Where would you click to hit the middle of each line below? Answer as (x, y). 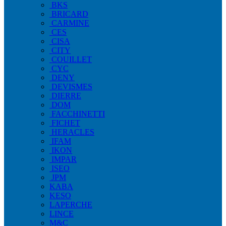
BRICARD (70, 14)
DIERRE (66, 96)
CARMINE (70, 23)
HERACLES (73, 132)
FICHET (66, 123)
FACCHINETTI (78, 114)
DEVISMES (72, 87)
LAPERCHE (71, 205)
